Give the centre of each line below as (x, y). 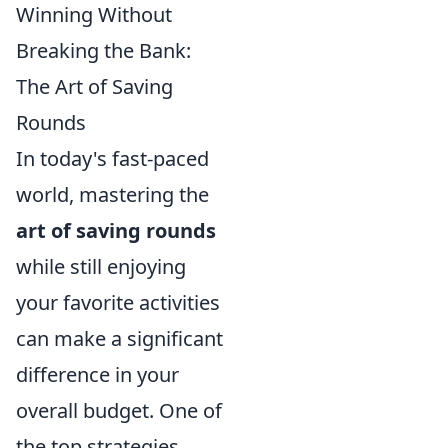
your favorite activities (118, 302)
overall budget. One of (119, 410)
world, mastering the (112, 194)
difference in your (97, 374)
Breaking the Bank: (103, 50)
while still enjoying (101, 266)
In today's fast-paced (112, 158)
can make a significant (119, 338)
